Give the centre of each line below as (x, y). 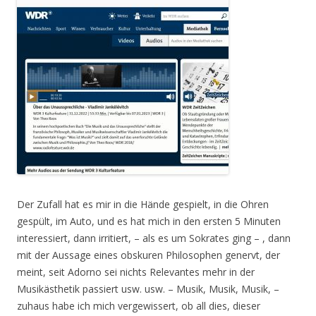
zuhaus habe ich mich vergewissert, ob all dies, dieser (139, 306)
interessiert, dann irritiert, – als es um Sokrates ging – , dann (154, 238)
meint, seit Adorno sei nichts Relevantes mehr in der (136, 272)
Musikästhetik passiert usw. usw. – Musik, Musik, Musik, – (148, 289)
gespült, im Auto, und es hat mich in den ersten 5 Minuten (149, 221)
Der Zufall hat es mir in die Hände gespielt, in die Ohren (143, 204)
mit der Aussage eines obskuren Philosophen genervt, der (148, 255)
